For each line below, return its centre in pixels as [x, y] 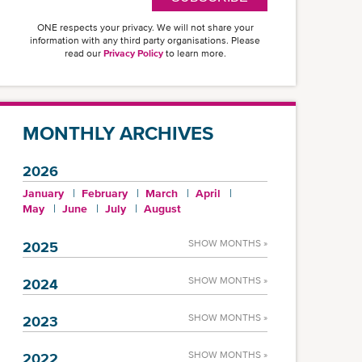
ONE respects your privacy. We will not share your [145, 27]
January [43, 193]
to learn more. [194, 53]
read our [84, 53]
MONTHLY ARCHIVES [118, 133]
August [162, 208]
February [105, 193]
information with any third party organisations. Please [145, 40]
